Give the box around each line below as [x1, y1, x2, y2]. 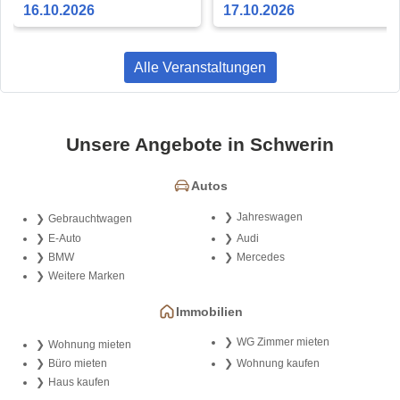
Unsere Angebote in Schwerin [66, 134, 334, 155]
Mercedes [236, 250, 285, 263]
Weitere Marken [47, 269, 125, 282]
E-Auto [47, 231, 81, 245]
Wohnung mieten [47, 337, 131, 351]
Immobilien [175, 304, 243, 319]
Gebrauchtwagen [47, 212, 132, 226]
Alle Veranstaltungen [134, 60, 266, 76]
